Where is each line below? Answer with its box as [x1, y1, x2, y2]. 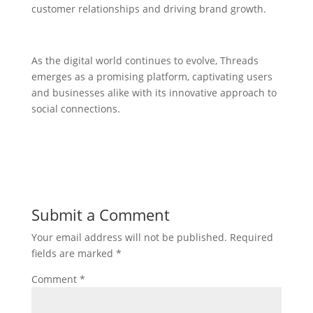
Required [229, 230, 273, 244]
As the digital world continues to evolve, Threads [31, 53, 259, 67]
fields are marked [31, 246, 116, 260]
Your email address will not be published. [31, 230, 227, 244]
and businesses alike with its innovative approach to [31, 85, 277, 99]
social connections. [31, 101, 120, 115]
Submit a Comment [31, 203, 170, 225]
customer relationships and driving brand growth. [31, 1, 266, 15]
